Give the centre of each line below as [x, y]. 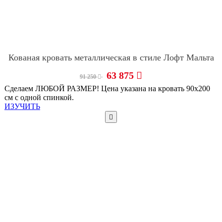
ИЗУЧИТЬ [22, 106]
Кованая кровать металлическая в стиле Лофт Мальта [111, 57]
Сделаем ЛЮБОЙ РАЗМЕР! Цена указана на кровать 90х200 [107, 88]
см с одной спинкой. [39, 97]
